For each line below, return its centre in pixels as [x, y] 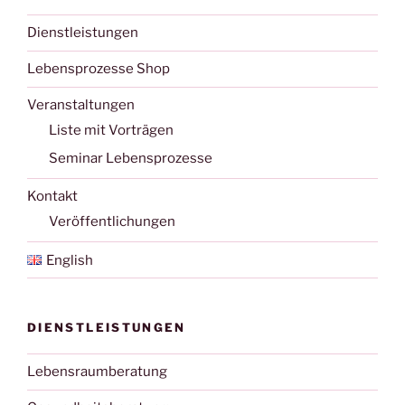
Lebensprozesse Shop [99, 69]
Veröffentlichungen [112, 222]
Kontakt [52, 197]
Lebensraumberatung [97, 372]
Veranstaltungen [81, 105]
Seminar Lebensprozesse [131, 158]
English [69, 260]
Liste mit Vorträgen [111, 131]
